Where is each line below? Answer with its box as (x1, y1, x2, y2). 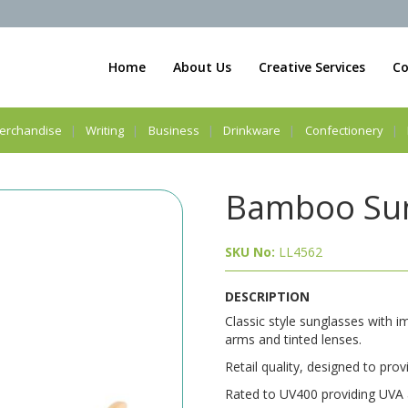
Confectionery (304, 121, 383, 138)
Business (148, 121, 199, 138)
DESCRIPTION (224, 287, 310, 305)
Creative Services (259, 57, 365, 76)
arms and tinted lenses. (224, 330, 362, 348)
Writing (86, 121, 125, 138)
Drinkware (223, 121, 281, 138)
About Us (173, 57, 231, 76)
